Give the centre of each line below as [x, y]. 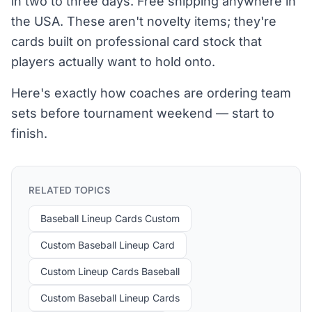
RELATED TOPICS [69, 190]
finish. [29, 133]
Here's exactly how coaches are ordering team [151, 93]
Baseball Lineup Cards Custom [110, 218]
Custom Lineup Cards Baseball [110, 271]
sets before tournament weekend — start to [143, 113]
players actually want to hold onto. [113, 62]
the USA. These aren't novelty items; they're [144, 21]
